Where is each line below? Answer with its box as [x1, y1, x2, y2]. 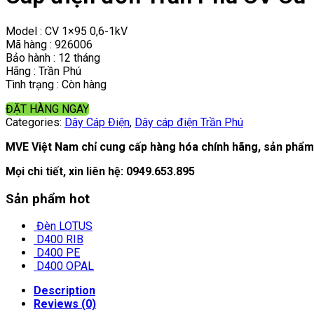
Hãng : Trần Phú [6, 64, 81, 78]
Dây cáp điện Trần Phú [135, 115, 243, 129]
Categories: [6, 115, 64, 129]
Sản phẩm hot [6, 191, 90, 207]
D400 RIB [36, 233, 83, 247]
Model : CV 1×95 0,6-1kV [6, 24, 128, 38]
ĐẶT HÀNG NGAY [6, 102, 89, 116]
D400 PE [36, 246, 80, 260]
